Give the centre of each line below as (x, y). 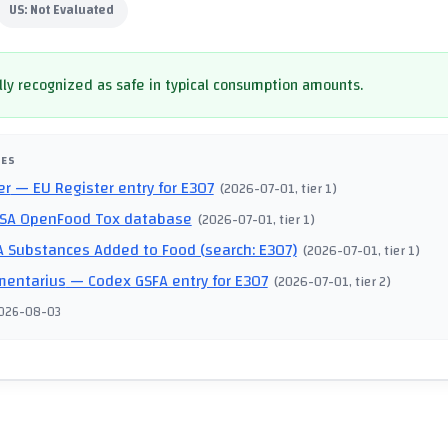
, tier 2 (368, 282)
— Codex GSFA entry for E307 (166, 281)
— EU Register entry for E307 (112, 188)
